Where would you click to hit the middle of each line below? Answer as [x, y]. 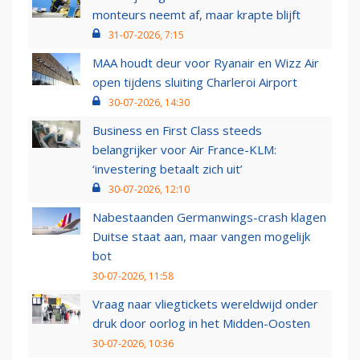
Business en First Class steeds [177, 130]
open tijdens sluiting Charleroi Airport [195, 82]
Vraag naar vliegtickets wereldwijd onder [205, 303]
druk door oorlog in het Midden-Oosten [201, 323]
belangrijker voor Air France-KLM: [184, 149]
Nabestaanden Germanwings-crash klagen [209, 217]
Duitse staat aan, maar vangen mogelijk [201, 236]
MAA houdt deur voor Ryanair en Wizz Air [206, 62]
